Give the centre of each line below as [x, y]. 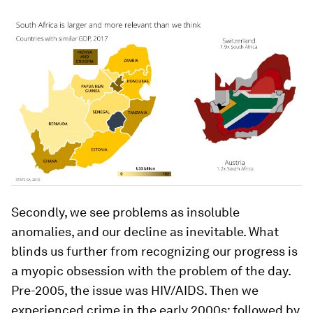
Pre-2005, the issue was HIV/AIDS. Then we [135, 291]
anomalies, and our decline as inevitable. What [145, 232]
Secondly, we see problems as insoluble [125, 212]
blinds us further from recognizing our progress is [154, 252]
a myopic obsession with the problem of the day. [151, 271]
